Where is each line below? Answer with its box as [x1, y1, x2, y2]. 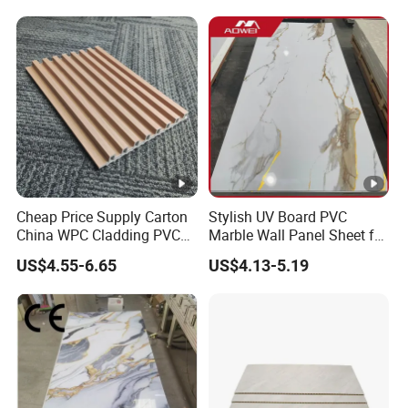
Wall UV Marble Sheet [16, 242, 156, 263]
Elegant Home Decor [208, 242, 340, 263]
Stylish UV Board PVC [208, 206, 347, 227]
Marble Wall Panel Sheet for [208, 224, 387, 245]
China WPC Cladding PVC [16, 224, 181, 245]
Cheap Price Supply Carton [16, 206, 189, 227]
